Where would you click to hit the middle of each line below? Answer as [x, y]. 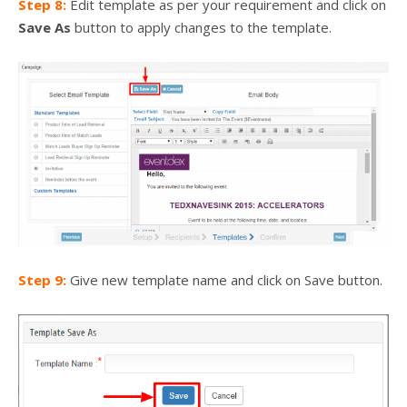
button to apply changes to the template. [201, 27]
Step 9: [42, 279]
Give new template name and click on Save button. [224, 279]
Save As [45, 27]
